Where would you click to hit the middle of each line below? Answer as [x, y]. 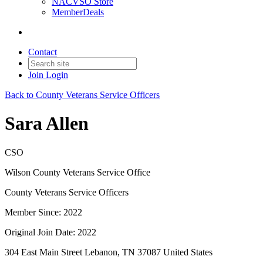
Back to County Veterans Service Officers [82, 95]
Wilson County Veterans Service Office [77, 172]
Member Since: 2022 [43, 212]
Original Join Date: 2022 [50, 232]
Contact [43, 52]
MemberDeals [78, 12]
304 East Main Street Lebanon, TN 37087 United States [109, 252]
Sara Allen [47, 124]
